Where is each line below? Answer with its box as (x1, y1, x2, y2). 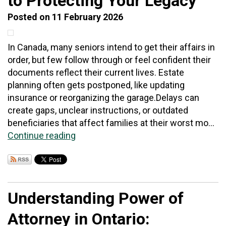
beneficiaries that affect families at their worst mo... (8, 118, 214, 128)
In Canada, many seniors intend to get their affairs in (8, 42, 215, 52)
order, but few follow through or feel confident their (8, 54, 211, 65)
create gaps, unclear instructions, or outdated (8, 105, 188, 116)
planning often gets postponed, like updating (8, 80, 185, 90)
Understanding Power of (8, 189, 184, 208)
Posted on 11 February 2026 (8, 11, 123, 22)
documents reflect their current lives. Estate (8, 67, 184, 78)
